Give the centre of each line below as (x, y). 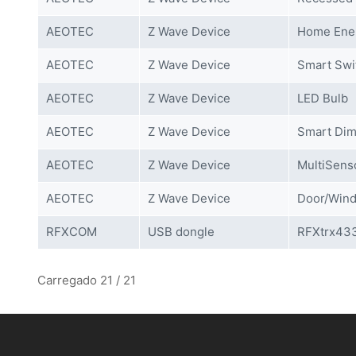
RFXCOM (72, 232)
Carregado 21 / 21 (87, 280)
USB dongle (181, 232)
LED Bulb (323, 98)
